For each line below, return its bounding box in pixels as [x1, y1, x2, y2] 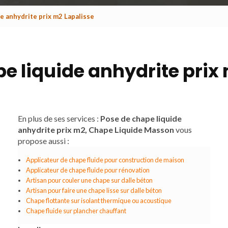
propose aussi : [17, 136, 69, 146]
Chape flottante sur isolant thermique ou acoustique [25, 196, 172, 205]
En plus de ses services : [17, 113, 100, 123]
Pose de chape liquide [100, 113, 182, 123]
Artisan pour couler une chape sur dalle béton [25, 176, 153, 184]
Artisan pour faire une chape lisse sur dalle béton [25, 186, 162, 194]
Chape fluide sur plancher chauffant [25, 207, 126, 215]
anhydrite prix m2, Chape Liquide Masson [17, 125, 174, 134]
